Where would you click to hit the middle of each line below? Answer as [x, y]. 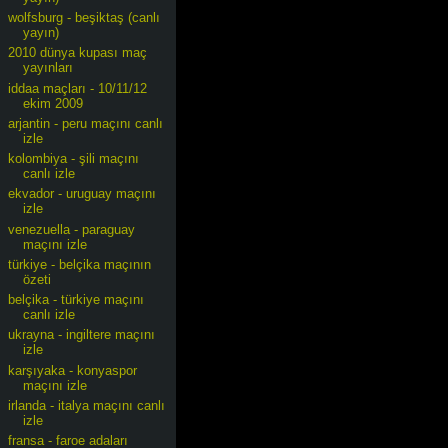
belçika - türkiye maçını [76, 299]
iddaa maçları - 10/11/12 [78, 88]
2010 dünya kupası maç [78, 53]
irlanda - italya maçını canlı [87, 405]
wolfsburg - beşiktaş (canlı [84, 17]
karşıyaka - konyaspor [73, 370]
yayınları [48, 68]
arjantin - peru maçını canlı [86, 123]
